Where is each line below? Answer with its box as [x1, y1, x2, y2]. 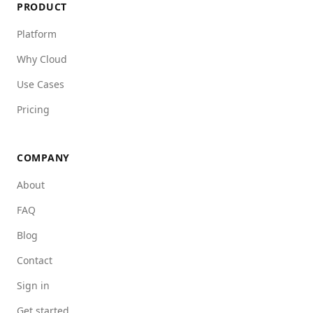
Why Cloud [17, 52, 67, 66]
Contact [17, 254, 52, 267]
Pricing [17, 103, 50, 116]
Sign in [17, 279, 50, 292]
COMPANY [17, 151, 70, 164]
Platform [17, 27, 57, 41]
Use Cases [17, 78, 64, 91]
